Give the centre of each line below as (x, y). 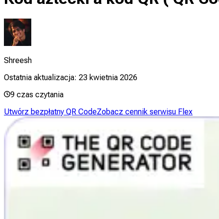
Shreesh (18, 60)
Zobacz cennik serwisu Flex (145, 111)
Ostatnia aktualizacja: (40, 77)
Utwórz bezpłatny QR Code (50, 111)
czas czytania (40, 94)
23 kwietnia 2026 (108, 77)
